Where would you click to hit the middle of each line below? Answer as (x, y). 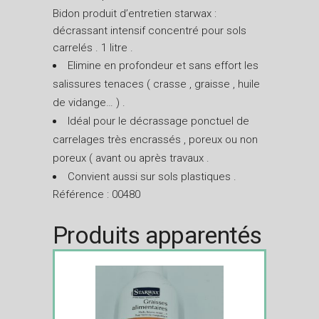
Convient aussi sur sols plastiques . (152, 177)
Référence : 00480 (96, 194)
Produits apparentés (157, 235)
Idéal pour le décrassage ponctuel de (158, 121)
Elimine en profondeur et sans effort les (163, 66)
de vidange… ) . (89, 103)
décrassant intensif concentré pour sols (150, 31)
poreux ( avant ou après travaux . (131, 158)
